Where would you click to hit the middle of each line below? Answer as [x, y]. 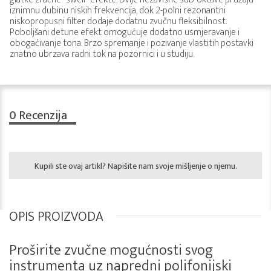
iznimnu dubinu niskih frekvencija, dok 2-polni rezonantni [118, 11]
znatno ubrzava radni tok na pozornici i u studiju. [102, 54]
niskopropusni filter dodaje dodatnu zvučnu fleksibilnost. [118, 21]
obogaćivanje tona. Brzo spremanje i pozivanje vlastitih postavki [132, 43]
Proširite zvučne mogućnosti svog [111, 250]
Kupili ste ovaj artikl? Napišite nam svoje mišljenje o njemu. [135, 166]
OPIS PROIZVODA [56, 217]
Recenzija [42, 116]
